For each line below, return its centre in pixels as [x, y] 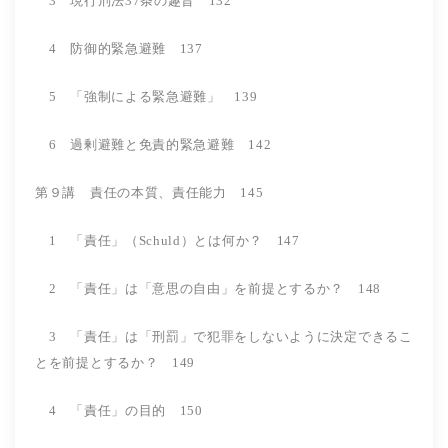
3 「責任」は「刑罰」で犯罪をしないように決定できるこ [224, 336]
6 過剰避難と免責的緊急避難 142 [153, 144]
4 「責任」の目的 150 [133, 410]
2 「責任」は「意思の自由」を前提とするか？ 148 [208, 288]
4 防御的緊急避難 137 [119, 48]
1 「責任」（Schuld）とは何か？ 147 [167, 240]
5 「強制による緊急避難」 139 [160, 96]
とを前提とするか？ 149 [115, 362]
